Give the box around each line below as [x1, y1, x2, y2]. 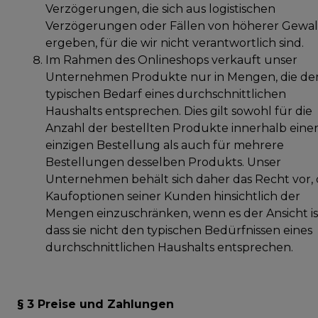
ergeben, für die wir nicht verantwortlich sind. [45, 35, 304, 50]
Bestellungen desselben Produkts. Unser [45, 155, 281, 169]
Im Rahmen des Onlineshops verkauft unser [45, 53, 297, 67]
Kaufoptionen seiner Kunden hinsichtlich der [45, 189, 300, 203]
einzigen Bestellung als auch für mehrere [45, 138, 284, 152]
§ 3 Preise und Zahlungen [17, 297, 174, 311]
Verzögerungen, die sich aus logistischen [45, 1, 275, 16]
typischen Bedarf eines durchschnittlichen [45, 87, 286, 101]
